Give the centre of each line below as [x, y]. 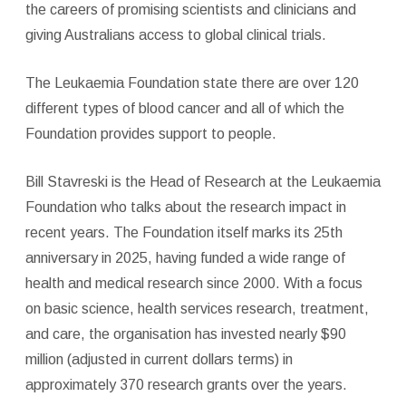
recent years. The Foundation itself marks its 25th [184, 232]
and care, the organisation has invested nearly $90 [185, 333]
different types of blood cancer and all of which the [184, 108]
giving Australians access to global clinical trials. [175, 34]
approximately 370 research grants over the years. [186, 384]
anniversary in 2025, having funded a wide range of [185, 257]
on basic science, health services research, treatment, [197, 308]
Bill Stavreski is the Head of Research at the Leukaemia [203, 181]
